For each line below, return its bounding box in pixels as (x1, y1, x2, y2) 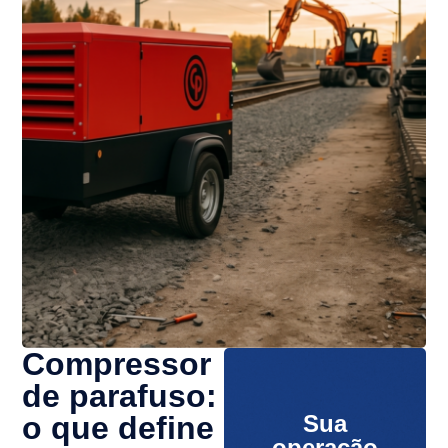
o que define (22, 409, 215, 446)
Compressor (22, 345, 212, 382)
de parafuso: (22, 377, 218, 414)
